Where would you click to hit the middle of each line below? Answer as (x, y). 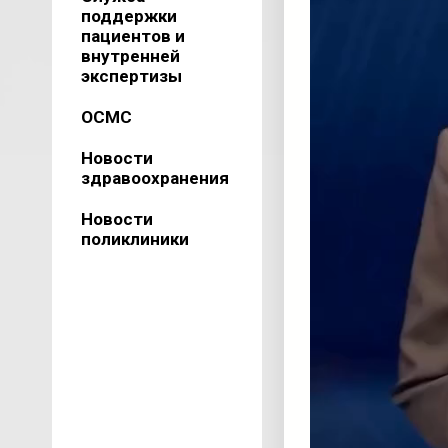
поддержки (128, 16)
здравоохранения (154, 178)
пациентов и (132, 36)
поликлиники (134, 239)
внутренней (130, 56)
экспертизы (131, 76)
